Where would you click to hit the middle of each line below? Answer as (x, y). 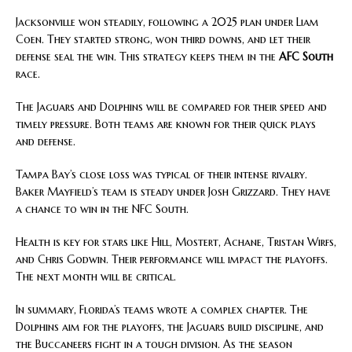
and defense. (46, 141)
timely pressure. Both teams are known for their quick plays (166, 124)
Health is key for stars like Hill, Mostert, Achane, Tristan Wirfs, (176, 242)
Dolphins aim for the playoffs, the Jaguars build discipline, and (170, 326)
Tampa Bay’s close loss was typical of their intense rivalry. (161, 174)
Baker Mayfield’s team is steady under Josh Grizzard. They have (173, 191)
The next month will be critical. (96, 276)
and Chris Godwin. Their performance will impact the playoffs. (172, 259)
